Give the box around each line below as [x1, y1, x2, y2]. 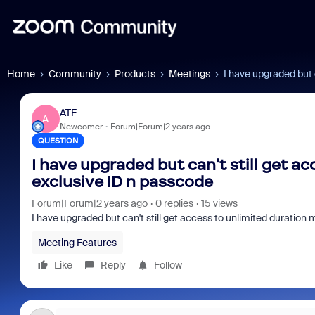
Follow [153, 259, 182, 271]
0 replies [155, 197, 193, 210]
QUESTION [37, 136, 78, 146]
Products [115, 67, 155, 80]
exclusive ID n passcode [31, 172, 213, 191]
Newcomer [59, 120, 103, 132]
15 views [200, 197, 238, 210]
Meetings [169, 67, 210, 80]
